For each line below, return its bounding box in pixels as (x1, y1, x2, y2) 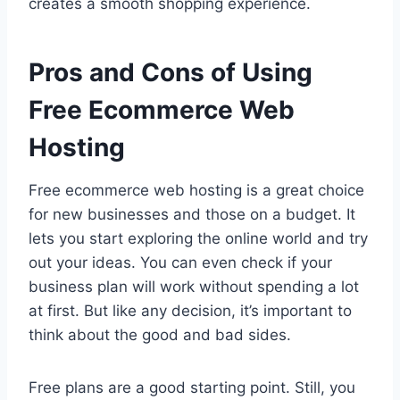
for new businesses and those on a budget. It (29, 205, 355, 224)
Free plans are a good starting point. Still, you (29, 379, 355, 397)
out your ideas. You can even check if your (29, 254, 332, 272)
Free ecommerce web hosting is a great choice (29, 181, 364, 200)
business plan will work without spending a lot (29, 278, 359, 296)
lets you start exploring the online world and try (29, 229, 368, 248)
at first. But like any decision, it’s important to (29, 302, 352, 321)
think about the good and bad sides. (29, 326, 291, 345)
